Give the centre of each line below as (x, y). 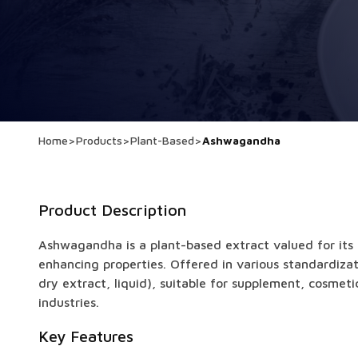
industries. (69, 302)
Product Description (112, 210)
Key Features (86, 336)
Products (99, 140)
